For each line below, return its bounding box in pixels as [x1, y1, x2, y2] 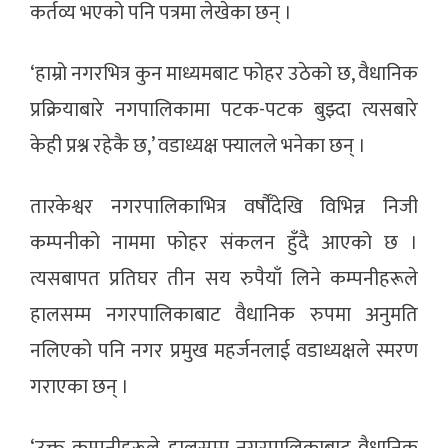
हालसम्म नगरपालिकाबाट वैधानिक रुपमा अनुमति [30, 298, 418, 333]
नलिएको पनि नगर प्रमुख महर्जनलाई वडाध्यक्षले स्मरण [30, 334, 418, 369]
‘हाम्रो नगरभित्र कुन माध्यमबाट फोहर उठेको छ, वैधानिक [30, 57, 418, 92]
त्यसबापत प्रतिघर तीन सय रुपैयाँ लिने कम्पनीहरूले [30, 262, 418, 297]
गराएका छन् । [30, 370, 129, 405]
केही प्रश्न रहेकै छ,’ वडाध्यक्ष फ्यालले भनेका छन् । [30, 129, 366, 164]
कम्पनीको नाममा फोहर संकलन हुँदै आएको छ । [30, 226, 418, 261]
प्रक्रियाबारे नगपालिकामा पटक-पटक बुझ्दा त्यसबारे [30, 93, 418, 128]
